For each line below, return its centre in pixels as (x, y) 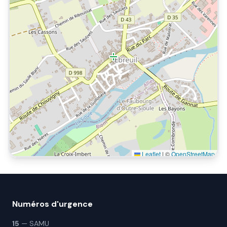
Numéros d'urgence (52, 204)
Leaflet (150, 154)
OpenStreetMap (193, 154)
